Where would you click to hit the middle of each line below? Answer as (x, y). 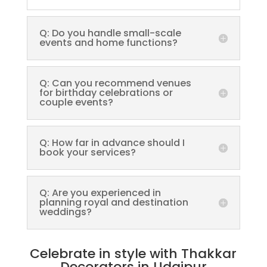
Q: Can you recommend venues (115, 83)
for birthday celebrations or (106, 93)
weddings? (65, 212)
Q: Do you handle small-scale (110, 33)
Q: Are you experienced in (100, 193)
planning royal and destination (114, 203)
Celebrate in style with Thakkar (133, 254)
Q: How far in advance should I (112, 143)
